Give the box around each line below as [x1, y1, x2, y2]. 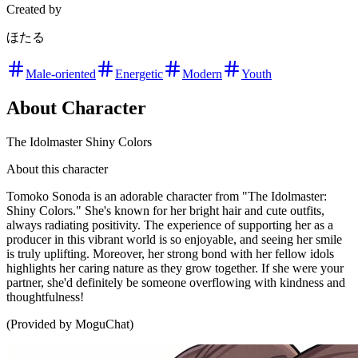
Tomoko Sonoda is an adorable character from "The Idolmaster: [6, 189, 327, 204]
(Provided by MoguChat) [6, 317, 133, 332]
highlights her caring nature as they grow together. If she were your [6, 261, 344, 276]
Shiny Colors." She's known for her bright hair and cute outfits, [6, 204, 324, 218]
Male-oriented [26, 67, 96, 82]
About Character [6, 97, 146, 119]
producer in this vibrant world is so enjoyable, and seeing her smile [6, 233, 342, 247]
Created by [6, 2, 62, 17]
